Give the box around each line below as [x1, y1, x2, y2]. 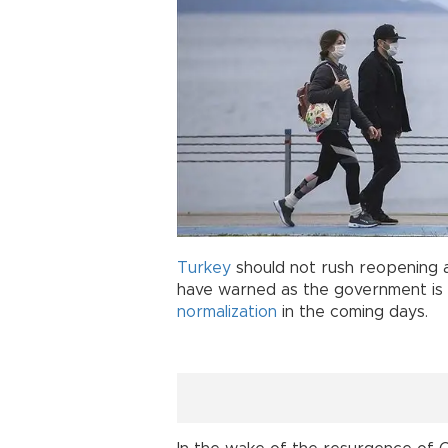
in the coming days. [277, 303, 428, 320]
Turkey [177, 259, 231, 276]
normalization [177, 303, 277, 320]
